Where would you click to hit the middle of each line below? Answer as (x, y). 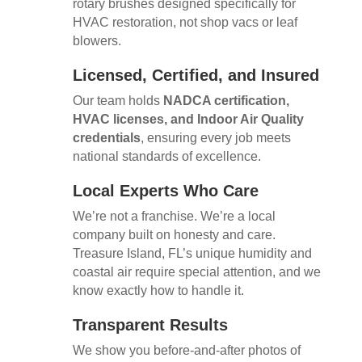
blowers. (97, 40)
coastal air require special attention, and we (196, 271)
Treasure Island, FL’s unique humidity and (192, 253)
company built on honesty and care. (174, 234)
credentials (106, 137)
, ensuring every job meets (215, 137)
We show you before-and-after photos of (186, 350)
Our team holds (118, 100)
